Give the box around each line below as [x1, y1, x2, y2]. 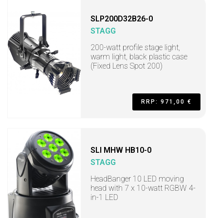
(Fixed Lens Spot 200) [91, 61, 163, 71]
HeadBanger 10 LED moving [91, 174, 184, 183]
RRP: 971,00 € [141, 98, 192, 105]
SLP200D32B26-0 [91, 14, 153, 23]
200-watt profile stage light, [91, 43, 180, 52]
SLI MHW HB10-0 [91, 145, 151, 155]
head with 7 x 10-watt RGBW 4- [91, 183, 196, 193]
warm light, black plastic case [91, 52, 187, 61]
